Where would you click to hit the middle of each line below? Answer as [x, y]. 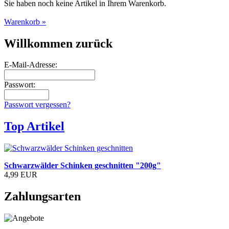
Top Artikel [34, 127]
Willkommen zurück [58, 43]
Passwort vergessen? [37, 105]
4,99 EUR [21, 175]
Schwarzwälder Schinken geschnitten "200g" [83, 166]
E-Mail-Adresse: [31, 65]
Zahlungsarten [42, 197]
